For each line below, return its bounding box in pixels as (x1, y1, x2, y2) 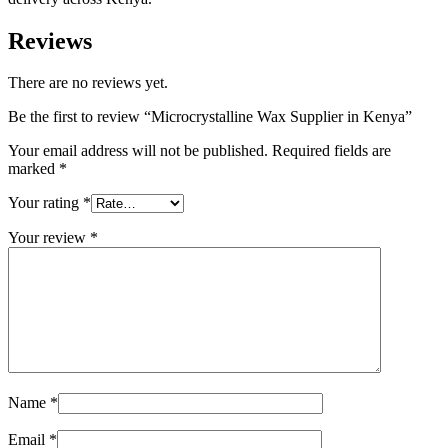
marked (8, 160, 59, 178)
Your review (8, 229, 90, 247)
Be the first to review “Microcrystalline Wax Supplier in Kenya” (8, 108, 412, 126)
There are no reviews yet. (8, 74, 168, 92)
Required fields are (272, 142, 391, 160)
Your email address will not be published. (8, 142, 268, 160)
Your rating (8, 194, 83, 212)
